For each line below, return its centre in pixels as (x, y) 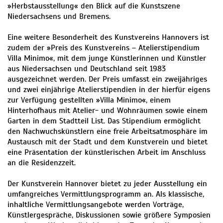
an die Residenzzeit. (42, 163)
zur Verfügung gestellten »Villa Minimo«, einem (89, 100)
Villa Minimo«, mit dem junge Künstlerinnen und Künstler (107, 58)
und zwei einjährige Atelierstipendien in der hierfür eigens (109, 90)
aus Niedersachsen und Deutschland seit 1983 (87, 69)
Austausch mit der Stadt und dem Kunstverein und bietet (108, 142)
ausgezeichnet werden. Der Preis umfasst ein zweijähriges (107, 79)
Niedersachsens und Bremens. (59, 17)
